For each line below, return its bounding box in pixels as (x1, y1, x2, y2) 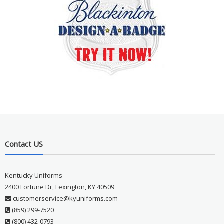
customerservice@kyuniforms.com (11, 193, 118, 203)
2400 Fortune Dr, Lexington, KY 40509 (4, 182, 114, 191)
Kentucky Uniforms (4, 170, 62, 180)
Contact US (4, 138, 43, 149)
